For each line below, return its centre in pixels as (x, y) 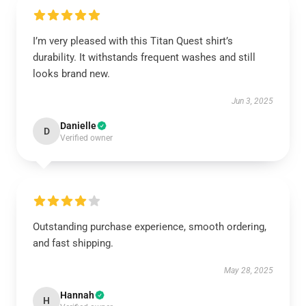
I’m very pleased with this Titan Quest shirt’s (133, 41)
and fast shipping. (73, 243)
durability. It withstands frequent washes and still (144, 57)
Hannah (77, 295)
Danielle (78, 126)
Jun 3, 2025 (252, 101)
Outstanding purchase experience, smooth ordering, (150, 227)
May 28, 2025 (249, 270)
